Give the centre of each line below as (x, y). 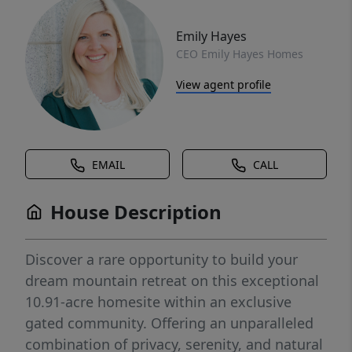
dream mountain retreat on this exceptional (172, 280)
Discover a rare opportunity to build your (161, 259)
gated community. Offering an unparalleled (169, 323)
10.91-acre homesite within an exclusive (158, 302)
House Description (136, 212)
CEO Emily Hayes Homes (240, 53)
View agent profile (224, 84)
